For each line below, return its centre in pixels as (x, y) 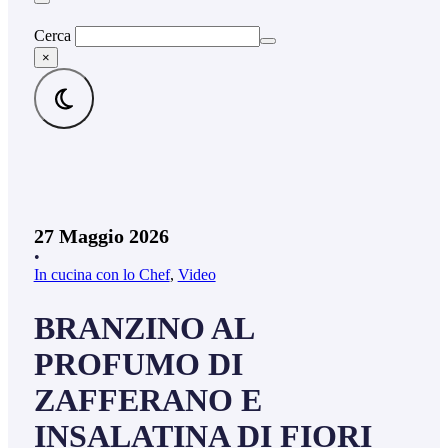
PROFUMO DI (138, 364)
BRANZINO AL (143, 328)
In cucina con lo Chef (101, 275)
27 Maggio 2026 (101, 236)
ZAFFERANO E (147, 400)
